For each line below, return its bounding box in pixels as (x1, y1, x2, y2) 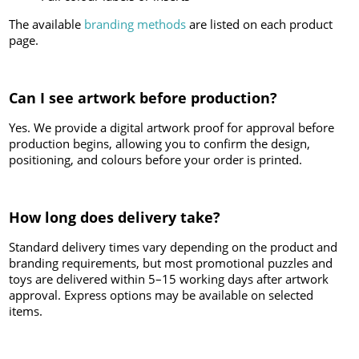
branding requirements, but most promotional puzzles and (9, 255, 333, 272)
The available (9, 16, 85, 33)
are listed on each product (186, 16, 333, 33)
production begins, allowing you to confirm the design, (9, 135, 311, 152)
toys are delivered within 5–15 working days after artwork (9, 271, 329, 288)
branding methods (84, 16, 187, 33)
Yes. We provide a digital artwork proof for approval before (9, 119, 335, 136)
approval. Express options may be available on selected (9, 287, 314, 304)
